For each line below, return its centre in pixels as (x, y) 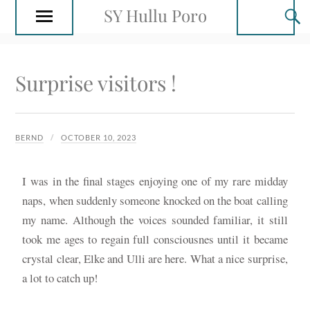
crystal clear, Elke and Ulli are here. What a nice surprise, (155, 258)
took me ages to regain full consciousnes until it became (155, 239)
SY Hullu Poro (155, 15)
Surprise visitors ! (96, 83)
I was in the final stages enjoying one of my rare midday (155, 181)
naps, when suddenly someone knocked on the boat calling (155, 200)
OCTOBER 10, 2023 (99, 137)
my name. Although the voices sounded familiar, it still (155, 219)
